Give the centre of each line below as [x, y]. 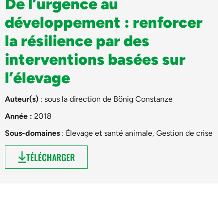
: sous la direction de [76, 99]
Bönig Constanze [143, 99]
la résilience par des [77, 41]
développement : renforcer [104, 22]
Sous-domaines [32, 133]
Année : [19, 116]
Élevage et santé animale [109, 133]
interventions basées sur [95, 59]
